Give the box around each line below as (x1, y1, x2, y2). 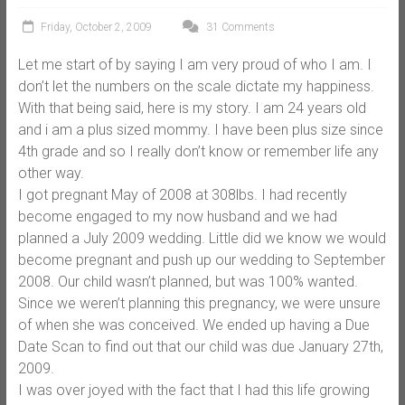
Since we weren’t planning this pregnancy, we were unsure (17, 294, 381, 312)
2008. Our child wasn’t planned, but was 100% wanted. (17, 272, 358, 290)
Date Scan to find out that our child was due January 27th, (17, 337, 383, 355)
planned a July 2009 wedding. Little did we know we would (17, 229, 386, 247)
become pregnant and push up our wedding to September (17, 250, 385, 268)
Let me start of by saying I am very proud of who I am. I (17, 55, 372, 73)
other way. (17, 164, 84, 182)
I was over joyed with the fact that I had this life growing (17, 381, 370, 399)
